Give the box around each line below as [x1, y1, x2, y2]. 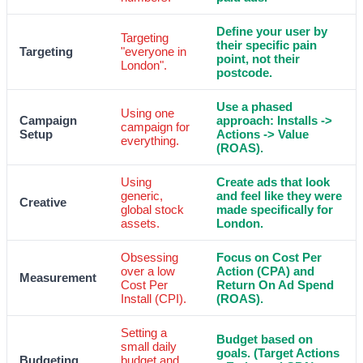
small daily [121, 340, 177, 354]
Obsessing [121, 250, 178, 265]
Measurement [19, 271, 96, 285]
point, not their [216, 52, 300, 66]
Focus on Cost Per [216, 250, 322, 265]
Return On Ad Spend [216, 278, 334, 293]
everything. [121, 134, 179, 148]
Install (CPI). [121, 292, 186, 306]
